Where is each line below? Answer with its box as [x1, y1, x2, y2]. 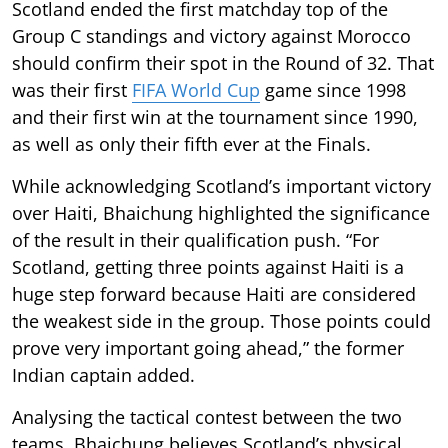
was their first [12, 77, 132, 102]
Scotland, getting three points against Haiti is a [12, 254, 404, 279]
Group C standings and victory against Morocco [12, 23, 411, 48]
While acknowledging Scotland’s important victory [12, 173, 431, 198]
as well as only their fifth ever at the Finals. [12, 131, 371, 156]
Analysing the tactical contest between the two [12, 404, 402, 429]
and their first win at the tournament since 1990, [12, 104, 418, 129]
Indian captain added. [12, 362, 195, 387]
